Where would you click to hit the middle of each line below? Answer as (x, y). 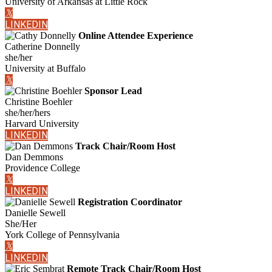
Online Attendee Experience (136, 36)
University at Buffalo (45, 69)
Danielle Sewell (35, 213)
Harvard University (42, 124)
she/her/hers (28, 113)
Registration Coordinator (130, 202)
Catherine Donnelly (42, 47)
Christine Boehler (39, 102)
